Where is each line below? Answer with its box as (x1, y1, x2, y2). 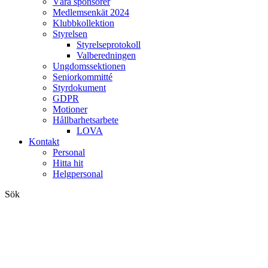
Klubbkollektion (53, 18, 114, 28)
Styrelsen (53, 29, 87, 39)
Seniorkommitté (53, 72, 112, 82)
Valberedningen (77, 50, 136, 60)
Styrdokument (53, 83, 106, 93)
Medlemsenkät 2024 (53, 7, 129, 17)
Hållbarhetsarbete (53, 115, 118, 125)
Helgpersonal (53, 169, 103, 179)
